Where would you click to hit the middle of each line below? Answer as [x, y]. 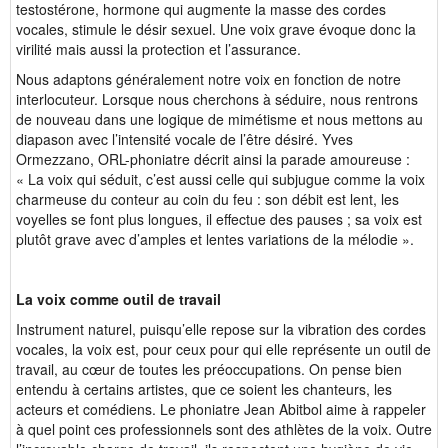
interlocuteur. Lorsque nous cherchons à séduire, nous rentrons [217, 99]
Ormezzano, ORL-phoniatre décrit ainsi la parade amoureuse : [213, 159]
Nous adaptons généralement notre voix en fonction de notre [208, 79]
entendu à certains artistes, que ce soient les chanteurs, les [204, 389]
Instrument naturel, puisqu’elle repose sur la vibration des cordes [221, 329]
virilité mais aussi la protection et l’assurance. [158, 49]
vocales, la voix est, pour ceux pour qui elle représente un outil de [223, 349]
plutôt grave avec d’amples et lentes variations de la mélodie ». [215, 239]
